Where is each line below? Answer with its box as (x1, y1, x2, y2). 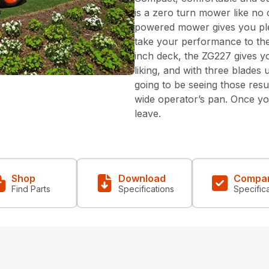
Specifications (118, 183, 174, 194)
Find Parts (11, 183, 50, 194)
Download (118, 172, 166, 184)
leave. (134, 107, 161, 119)
